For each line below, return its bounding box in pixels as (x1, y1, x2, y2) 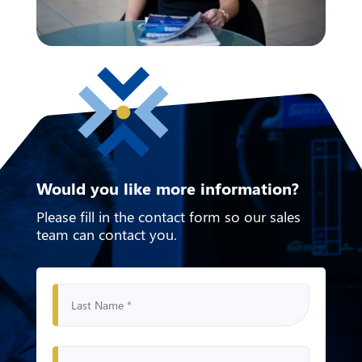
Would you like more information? (36, 176, 299, 199)
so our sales (224, 206, 301, 226)
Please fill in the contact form (36, 206, 221, 226)
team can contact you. (36, 224, 177, 244)
